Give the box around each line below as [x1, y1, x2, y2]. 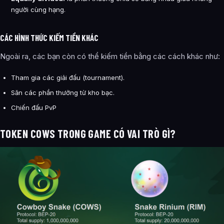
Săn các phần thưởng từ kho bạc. [11, 88, 114, 96]
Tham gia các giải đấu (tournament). [11, 73, 124, 81]
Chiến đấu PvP [11, 103, 56, 111]
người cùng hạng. [11, 5, 65, 13]
